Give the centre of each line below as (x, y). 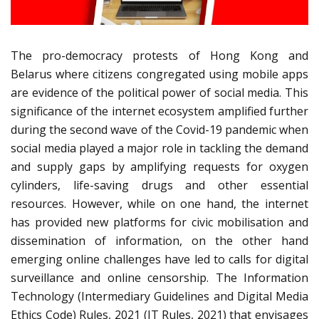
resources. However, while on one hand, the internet (159, 204)
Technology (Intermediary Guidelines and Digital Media (159, 297)
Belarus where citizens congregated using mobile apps (159, 74)
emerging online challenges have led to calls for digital (159, 260)
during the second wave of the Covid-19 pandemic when (159, 130)
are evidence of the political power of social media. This (159, 93)
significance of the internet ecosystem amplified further (159, 111)
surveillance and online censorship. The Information (159, 278)
